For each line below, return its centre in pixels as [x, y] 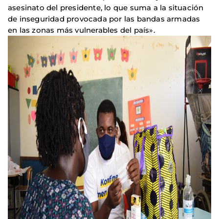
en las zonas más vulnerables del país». [81, 30]
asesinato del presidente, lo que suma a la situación [106, 8]
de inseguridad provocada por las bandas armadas [104, 19]
